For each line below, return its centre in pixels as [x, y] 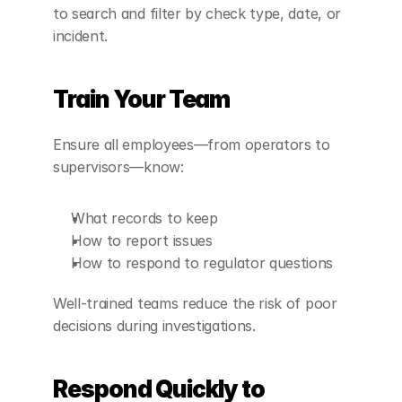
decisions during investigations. [154, 326]
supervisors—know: [118, 167]
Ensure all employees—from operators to [192, 145]
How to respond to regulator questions [202, 263]
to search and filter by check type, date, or [197, 14]
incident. [81, 36]
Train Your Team [142, 100]
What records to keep [144, 218]
